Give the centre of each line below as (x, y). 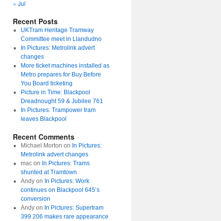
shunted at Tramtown (49, 172)
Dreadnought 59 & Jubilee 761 (62, 101)
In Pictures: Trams (66, 163)
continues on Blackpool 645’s (60, 190)
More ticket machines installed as (65, 66)
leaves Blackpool (43, 119)
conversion (35, 199)
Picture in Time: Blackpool (55, 92)
